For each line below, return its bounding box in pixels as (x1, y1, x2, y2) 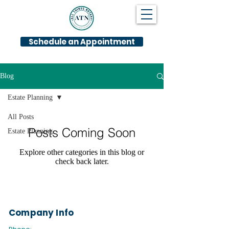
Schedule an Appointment (29, 36, 135, 47)
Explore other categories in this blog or (19, 148, 144, 156)
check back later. (55, 157, 109, 166)
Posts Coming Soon (28, 125, 135, 140)
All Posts (8, 113, 34, 121)
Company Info (9, 207, 74, 219)
